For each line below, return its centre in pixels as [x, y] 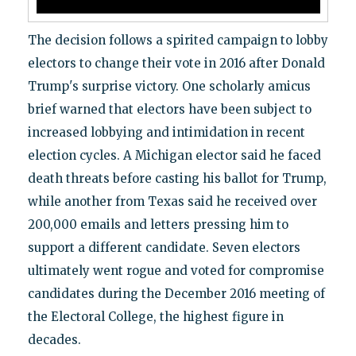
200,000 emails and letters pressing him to [158, 225]
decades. [54, 340]
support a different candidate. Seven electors [164, 248]
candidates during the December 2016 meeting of [176, 294]
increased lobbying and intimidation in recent [166, 133]
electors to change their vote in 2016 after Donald [176, 64]
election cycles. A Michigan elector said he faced [174, 156]
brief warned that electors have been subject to [169, 110]
